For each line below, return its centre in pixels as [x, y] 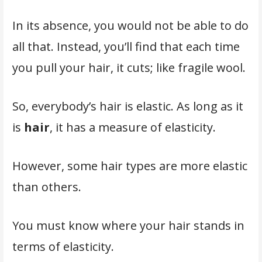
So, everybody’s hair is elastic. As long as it [127, 106]
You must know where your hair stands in [128, 226]
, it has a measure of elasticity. [134, 127]
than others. [48, 187]
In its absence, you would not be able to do [130, 26]
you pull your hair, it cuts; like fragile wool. [130, 68]
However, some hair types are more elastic [130, 166]
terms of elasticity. [64, 247]
